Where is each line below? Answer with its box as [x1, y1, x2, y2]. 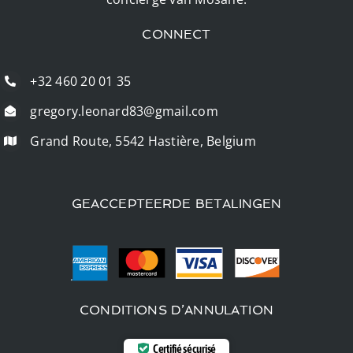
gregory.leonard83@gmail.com [30, 102, 218, 120]
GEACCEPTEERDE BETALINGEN [71, 196, 282, 212]
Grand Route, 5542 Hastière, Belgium [30, 132, 256, 150]
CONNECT [142, 26, 211, 42]
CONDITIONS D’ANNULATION [80, 302, 273, 318]
